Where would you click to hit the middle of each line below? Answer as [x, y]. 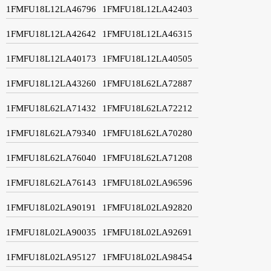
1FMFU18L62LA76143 [51, 182]
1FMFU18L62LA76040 [51, 158]
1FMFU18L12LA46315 [147, 34]
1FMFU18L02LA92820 [147, 207]
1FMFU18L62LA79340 [51, 133]
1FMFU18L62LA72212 [147, 108]
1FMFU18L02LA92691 [147, 232]
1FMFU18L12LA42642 [51, 34]
